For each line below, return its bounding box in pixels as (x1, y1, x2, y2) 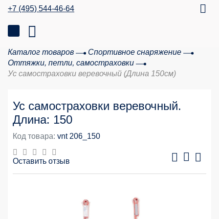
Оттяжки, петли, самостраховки (8, 59, 134, 67)
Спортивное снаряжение (88, 48, 181, 56)
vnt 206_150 (57, 132, 100, 140)
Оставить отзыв (13, 157, 70, 165)
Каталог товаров (8, 48, 74, 56)
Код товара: (13, 132, 55, 140)
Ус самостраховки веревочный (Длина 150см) (8, 69, 176, 78)
